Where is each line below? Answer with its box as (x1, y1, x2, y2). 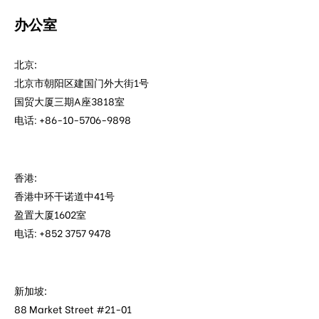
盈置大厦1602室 (14, 206, 86, 221)
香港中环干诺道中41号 (14, 187, 115, 203)
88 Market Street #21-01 (14, 300, 132, 316)
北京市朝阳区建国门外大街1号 (14, 74, 149, 90)
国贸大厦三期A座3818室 (14, 93, 125, 108)
